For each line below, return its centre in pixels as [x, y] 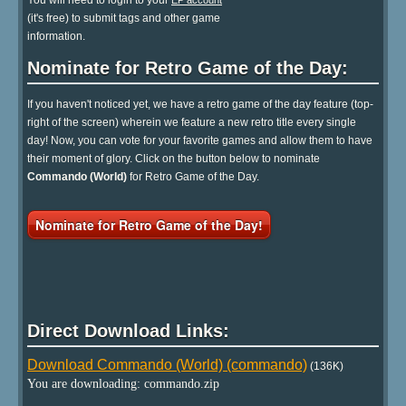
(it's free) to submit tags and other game [124, 19]
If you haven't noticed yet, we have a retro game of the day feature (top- [200, 104]
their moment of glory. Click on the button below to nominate [174, 158]
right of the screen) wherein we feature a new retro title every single [192, 122]
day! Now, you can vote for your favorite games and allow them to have [200, 140]
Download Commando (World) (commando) [167, 364]
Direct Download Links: [128, 330]
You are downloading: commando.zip [123, 383]
